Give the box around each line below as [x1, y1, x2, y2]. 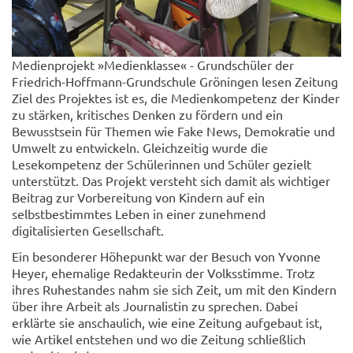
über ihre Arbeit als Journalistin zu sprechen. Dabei [12, 298, 298, 314]
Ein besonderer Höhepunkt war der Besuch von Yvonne [12, 248, 321, 265]
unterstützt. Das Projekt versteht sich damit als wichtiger [12, 173, 330, 189]
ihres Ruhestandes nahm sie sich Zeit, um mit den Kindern [12, 281, 336, 298]
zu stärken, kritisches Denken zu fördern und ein [12, 106, 283, 123]
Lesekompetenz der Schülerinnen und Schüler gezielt [12, 156, 311, 173]
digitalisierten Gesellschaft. [12, 222, 164, 239]
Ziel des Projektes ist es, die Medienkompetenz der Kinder [12, 90, 340, 106]
